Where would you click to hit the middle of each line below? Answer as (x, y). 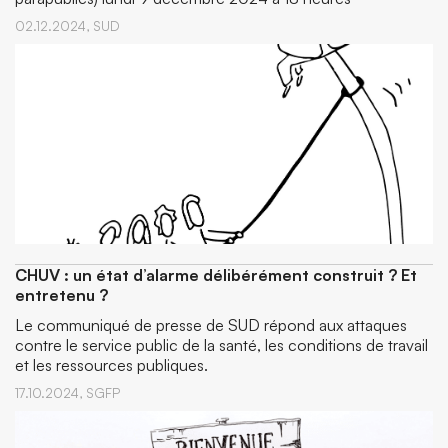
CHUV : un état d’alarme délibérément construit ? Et (216, 275)
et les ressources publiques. (111, 365)
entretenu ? (61, 295)
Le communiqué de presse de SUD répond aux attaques (211, 325)
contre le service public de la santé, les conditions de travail (221, 345)
